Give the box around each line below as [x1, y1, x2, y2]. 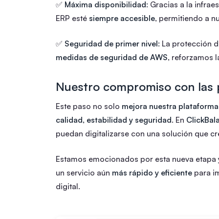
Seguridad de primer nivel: [65, 38, 160, 48]
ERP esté [56, 13, 89, 23]
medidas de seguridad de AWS [56, 52, 168, 62]
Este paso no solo [56, 101, 122, 111]
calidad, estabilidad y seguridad [56, 114, 172, 125]
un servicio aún [56, 167, 112, 177]
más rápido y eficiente [112, 167, 192, 177]
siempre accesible [89, 13, 155, 23]
